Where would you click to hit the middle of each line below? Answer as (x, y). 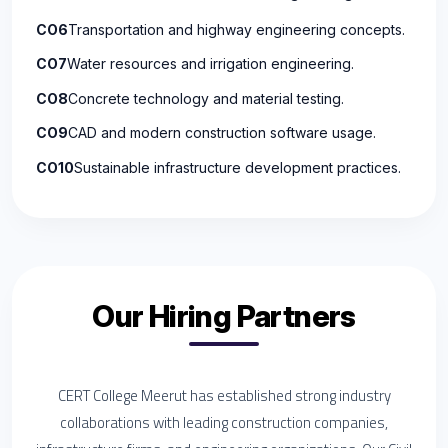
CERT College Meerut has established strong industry (224, 395)
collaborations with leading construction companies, (224, 422)
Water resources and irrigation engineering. (210, 64)
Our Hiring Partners (224, 315)
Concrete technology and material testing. (206, 98)
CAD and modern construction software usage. (222, 133)
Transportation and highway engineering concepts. (236, 29)
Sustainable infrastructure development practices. (237, 167)
